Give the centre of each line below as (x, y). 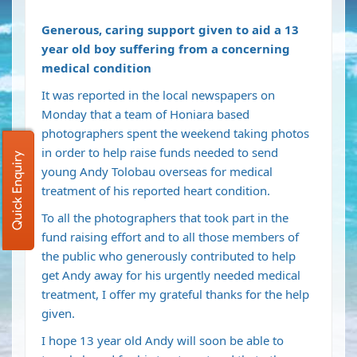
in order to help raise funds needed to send (160, 153)
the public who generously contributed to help (169, 256)
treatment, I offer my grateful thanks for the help (175, 294)
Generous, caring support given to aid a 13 (170, 30)
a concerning (251, 49)
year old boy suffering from (126, 49)
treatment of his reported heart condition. (156, 191)
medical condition (96, 68)
